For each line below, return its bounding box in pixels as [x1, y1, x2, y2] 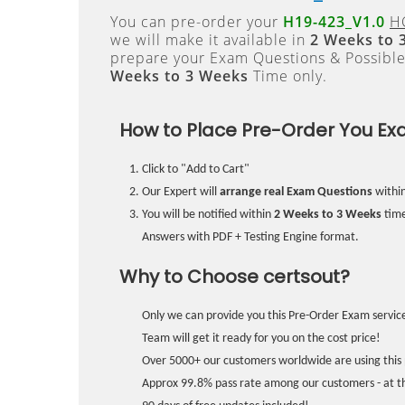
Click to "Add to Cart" [142, 163, 250, 176]
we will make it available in [110, 30, 310, 50]
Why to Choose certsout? [119, 264, 350, 289]
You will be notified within [142, 208, 274, 221]
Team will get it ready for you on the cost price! [142, 332, 381, 345]
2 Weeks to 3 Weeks [274, 208, 381, 221]
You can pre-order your [110, 12, 283, 32]
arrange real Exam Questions [220, 185, 372, 199]
